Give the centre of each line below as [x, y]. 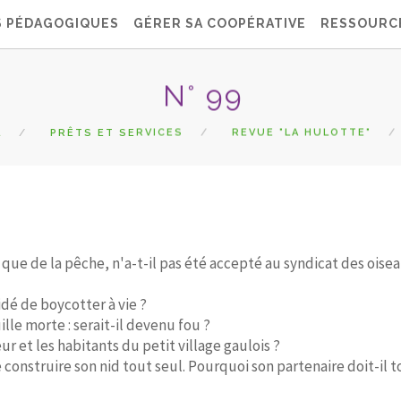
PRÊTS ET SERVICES [117, 132]
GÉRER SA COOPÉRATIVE [220, 23]
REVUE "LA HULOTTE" [302, 132]
